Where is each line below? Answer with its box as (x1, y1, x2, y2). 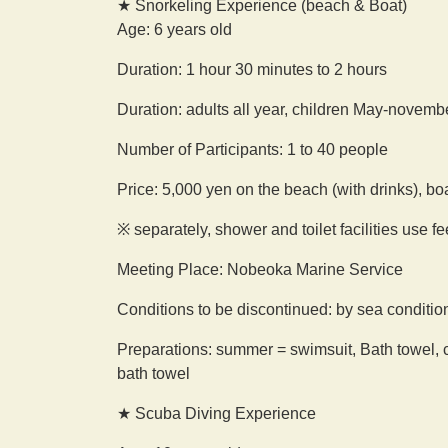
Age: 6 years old (117, 21, 232, 39)
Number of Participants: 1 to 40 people (117, 141, 388, 159)
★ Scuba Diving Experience (117, 405, 316, 423)
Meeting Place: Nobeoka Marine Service (117, 261, 403, 279)
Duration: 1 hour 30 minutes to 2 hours (117, 61, 387, 79)
